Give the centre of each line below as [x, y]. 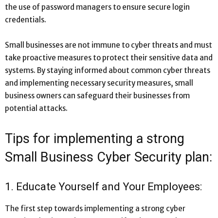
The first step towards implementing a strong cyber [95, 208]
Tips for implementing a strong [95, 138]
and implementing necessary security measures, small [99, 83]
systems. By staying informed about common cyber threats [108, 70]
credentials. [26, 19]
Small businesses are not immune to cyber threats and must [109, 45]
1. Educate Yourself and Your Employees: [103, 186]
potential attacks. [36, 108]
